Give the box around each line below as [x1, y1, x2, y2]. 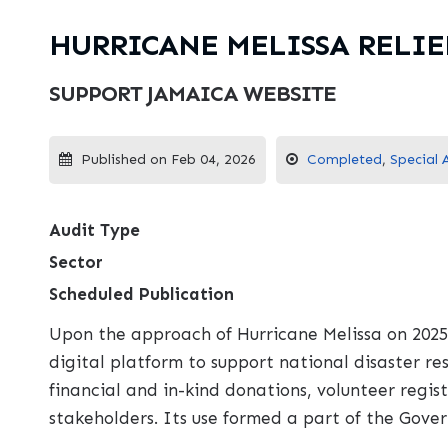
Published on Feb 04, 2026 [76, 151, 256, 169]
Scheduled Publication [48, 284, 234, 305]
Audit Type [48, 220, 140, 241]
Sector [48, 252, 103, 273]
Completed [306, 151, 382, 169]
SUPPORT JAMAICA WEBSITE [48, 80, 336, 108]
